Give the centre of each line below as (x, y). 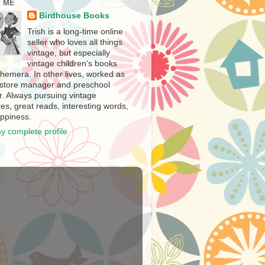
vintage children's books (72, 63)
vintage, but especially (69, 53)
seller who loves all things (75, 42)
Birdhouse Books (75, 16)
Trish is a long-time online (75, 31)
